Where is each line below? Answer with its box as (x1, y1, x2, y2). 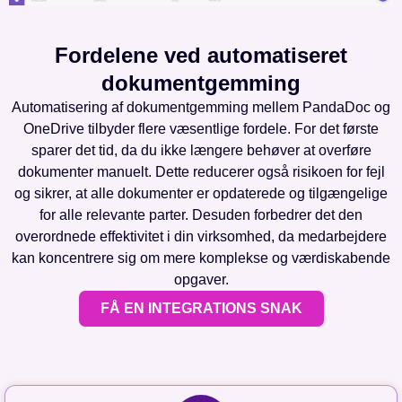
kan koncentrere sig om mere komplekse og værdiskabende (12, 250, 390, 267)
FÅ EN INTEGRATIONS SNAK (100, 301, 302, 317)
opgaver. (173, 272, 229, 288)
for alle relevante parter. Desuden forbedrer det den (39, 207, 363, 223)
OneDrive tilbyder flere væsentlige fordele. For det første (23, 121, 379, 137)
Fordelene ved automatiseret (55, 43, 347, 68)
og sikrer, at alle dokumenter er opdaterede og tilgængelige (14, 186, 388, 202)
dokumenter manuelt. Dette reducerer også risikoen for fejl (17, 164, 385, 180)
